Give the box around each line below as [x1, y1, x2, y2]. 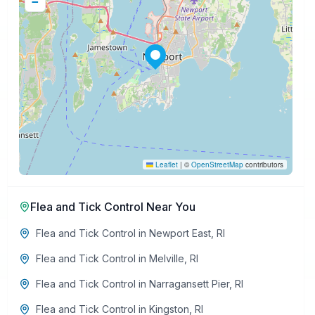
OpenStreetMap [191, 160, 243, 169]
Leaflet [153, 160, 178, 169]
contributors [243, 160, 283, 169]
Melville [148, 252, 184, 264]
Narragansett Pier [148, 278, 229, 290]
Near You [143, 200, 195, 214]
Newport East [148, 227, 211, 239]
